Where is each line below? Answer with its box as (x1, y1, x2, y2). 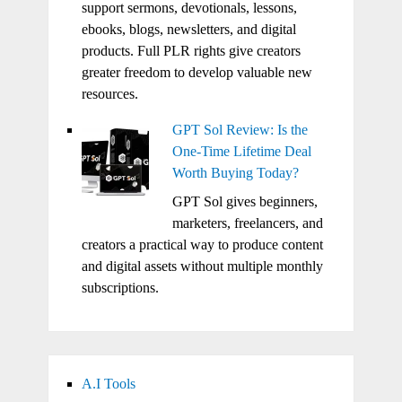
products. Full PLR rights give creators (81, 42, 301, 58)
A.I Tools (81, 375, 135, 391)
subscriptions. (81, 279, 159, 295)
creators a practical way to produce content (81, 236, 323, 252)
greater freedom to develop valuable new (81, 64, 312, 80)
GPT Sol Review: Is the (171, 121, 308, 137)
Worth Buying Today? (171, 164, 299, 180)
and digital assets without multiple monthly (81, 258, 323, 274)
